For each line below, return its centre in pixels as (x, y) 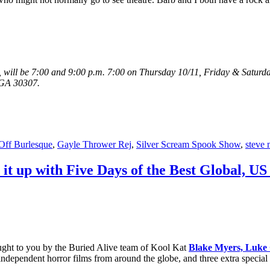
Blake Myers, (217, 248)
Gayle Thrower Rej (94, 145)
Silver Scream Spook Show (188, 145)
